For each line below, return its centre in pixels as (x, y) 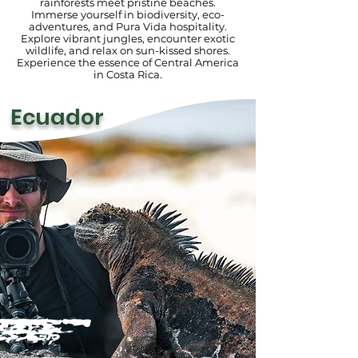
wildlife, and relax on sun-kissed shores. (128, 50)
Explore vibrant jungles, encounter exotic (128, 38)
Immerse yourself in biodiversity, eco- (128, 14)
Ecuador (57, 117)
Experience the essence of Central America (128, 62)
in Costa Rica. (128, 74)
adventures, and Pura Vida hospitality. (128, 26)
